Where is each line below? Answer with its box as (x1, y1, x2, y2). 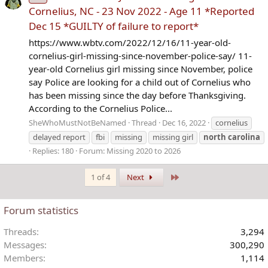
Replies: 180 (32, 145, 74, 157)
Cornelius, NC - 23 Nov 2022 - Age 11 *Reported (29, 4, 254, 18)
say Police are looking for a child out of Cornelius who (29, 75, 251, 88)
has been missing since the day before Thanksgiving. (29, 89, 246, 101)
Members (4, 252, 43, 264)
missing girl (153, 132, 193, 143)
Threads (4, 226, 36, 238)
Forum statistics (4, 203, 78, 218)
